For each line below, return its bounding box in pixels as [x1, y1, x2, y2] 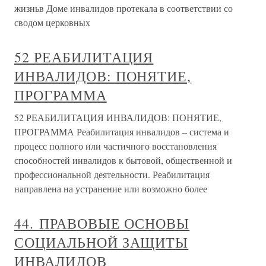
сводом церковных [14, 16, 90, 29]
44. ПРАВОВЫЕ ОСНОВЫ [14, 214, 190, 233]
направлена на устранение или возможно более [14, 182, 207, 195]
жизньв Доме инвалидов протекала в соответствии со [14, 2, 233, 15]
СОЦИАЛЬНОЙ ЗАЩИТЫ [14, 233, 189, 252]
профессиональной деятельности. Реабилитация [14, 168, 210, 181]
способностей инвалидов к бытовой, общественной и [14, 154, 232, 167]
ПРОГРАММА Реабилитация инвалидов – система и [14, 125, 229, 138]
